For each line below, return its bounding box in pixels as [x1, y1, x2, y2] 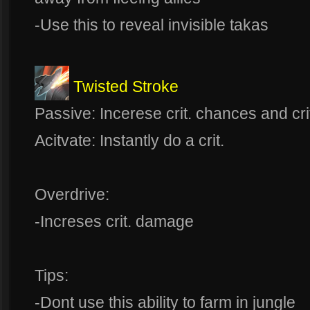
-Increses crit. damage [35, 212, 194, 231]
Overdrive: [35, 185, 109, 204]
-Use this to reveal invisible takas [35, 16, 268, 35]
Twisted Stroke [73, 77, 179, 96]
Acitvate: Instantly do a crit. [35, 131, 224, 150]
